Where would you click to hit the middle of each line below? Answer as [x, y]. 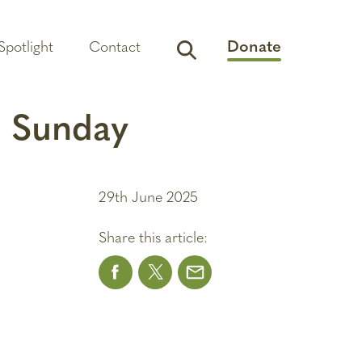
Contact [115, 50]
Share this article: [154, 239]
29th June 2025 [149, 198]
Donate [254, 48]
